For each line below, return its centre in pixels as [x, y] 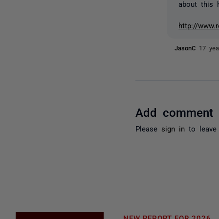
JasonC [187, 47]
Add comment [175, 111]
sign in [173, 128]
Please [149, 128]
